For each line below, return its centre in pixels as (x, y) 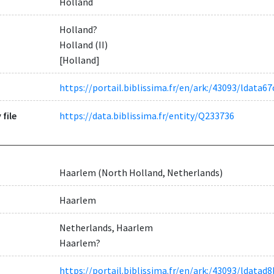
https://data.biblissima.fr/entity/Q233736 (146, 115)
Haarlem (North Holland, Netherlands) (141, 172)
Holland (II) (83, 45)
